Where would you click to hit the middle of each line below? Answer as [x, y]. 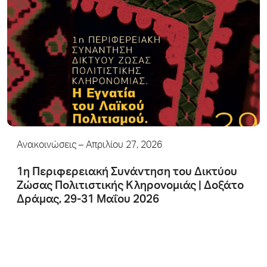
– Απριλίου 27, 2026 [119, 146]
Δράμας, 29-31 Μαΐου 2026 [88, 200]
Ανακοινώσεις [46, 146]
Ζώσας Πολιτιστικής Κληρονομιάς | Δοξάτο [130, 186]
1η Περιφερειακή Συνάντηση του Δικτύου [127, 172]
